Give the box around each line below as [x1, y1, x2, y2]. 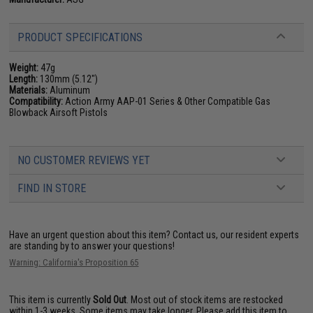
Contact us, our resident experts [173, 228, 300, 240]
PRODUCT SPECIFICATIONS [17, 30, 143, 44]
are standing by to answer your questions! [9, 240, 175, 252]
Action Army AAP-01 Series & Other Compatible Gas [63, 95, 271, 107]
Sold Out [93, 293, 127, 305]
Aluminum [48, 84, 91, 96]
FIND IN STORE [17, 181, 87, 195]
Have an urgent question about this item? [9, 228, 173, 240]
